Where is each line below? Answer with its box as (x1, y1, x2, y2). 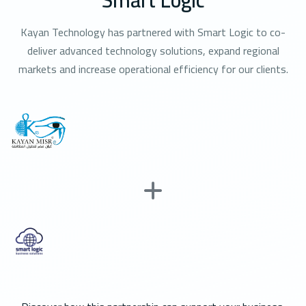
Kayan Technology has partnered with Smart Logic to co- (20, 21, 286, 42)
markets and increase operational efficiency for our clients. (18, 58, 288, 79)
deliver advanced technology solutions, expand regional (27, 40, 279, 61)
